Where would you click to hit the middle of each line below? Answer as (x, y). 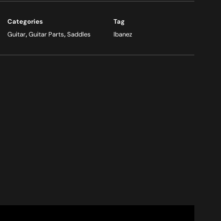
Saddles (79, 34)
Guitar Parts (46, 34)
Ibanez (123, 34)
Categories (25, 21)
